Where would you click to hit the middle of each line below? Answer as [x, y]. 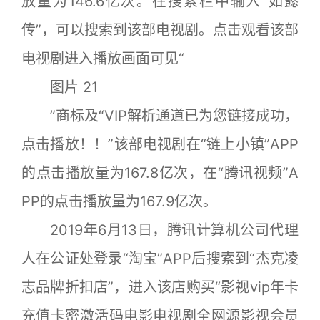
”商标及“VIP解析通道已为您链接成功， [160, 115]
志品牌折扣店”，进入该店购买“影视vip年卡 [160, 287]
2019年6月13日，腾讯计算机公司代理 [160, 230]
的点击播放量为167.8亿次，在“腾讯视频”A [160, 172]
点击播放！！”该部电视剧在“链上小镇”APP [160, 144]
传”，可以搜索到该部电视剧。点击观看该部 [160, 30]
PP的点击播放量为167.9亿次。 [119, 201]
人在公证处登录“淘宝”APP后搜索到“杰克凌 [160, 258]
